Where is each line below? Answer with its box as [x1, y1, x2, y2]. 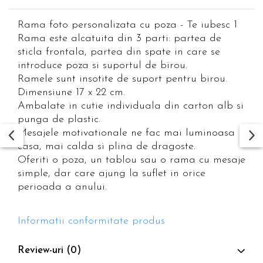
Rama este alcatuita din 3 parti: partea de [18, 32, 221, 44]
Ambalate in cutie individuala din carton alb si [18, 100, 244, 112]
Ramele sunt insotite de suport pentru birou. [18, 73, 227, 85]
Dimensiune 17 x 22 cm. [18, 86, 125, 98]
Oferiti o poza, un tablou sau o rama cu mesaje [18, 154, 245, 166]
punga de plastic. [18, 113, 100, 125]
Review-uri [18, 245, 66, 255]
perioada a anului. [18, 181, 107, 193]
